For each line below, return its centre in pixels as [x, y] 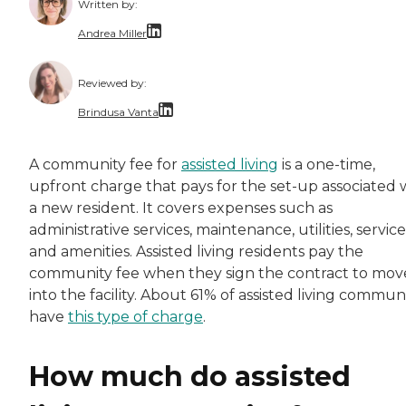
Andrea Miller [112, 33]
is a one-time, [327, 165]
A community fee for [105, 165]
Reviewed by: [112, 83]
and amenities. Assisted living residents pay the [196, 252]
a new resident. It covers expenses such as [181, 208]
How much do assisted [190, 377]
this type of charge [135, 317]
